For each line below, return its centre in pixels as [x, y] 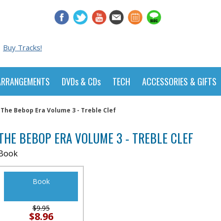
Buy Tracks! [22, 47]
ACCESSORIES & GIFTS [179, 81]
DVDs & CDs [81, 81]
